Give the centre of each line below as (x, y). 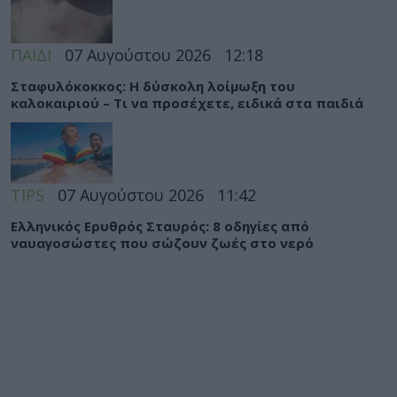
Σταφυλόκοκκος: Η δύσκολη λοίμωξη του (153, 86)
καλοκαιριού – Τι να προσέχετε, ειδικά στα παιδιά (187, 102)
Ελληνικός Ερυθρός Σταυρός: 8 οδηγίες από (160, 226)
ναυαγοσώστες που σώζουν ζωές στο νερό (162, 242)
